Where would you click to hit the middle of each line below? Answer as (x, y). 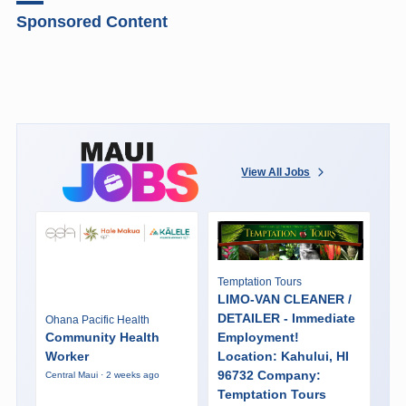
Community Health (102, 337)
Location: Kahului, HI (283, 356)
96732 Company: (269, 375)
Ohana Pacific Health (97, 319)
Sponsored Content (92, 21)
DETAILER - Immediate (286, 318)
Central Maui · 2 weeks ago (102, 374)
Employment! (258, 337)
